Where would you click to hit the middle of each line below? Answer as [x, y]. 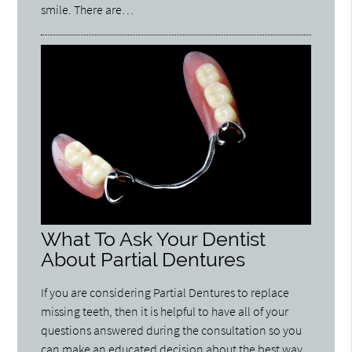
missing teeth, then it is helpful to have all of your [165, 311]
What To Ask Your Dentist [154, 239]
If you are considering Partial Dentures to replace [165, 292]
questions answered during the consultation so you [172, 330]
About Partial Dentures [143, 259]
